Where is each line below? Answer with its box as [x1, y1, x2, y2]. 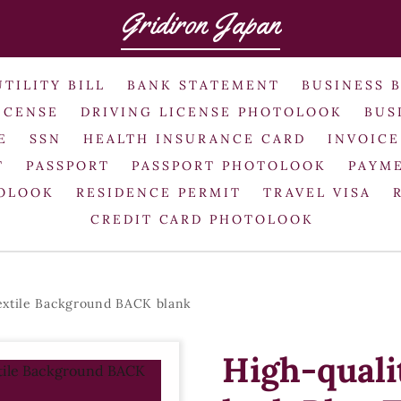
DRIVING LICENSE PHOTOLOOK [81, 103, 343, 120]
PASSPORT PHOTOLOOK [132, 157, 327, 174]
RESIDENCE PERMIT [76, 183, 242, 200]
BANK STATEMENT [127, 76, 280, 93]
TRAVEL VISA [262, 183, 371, 200]
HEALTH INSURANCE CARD [83, 130, 306, 147]
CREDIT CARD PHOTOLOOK [90, 210, 315, 227]
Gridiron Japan [121, 5, 280, 42]
